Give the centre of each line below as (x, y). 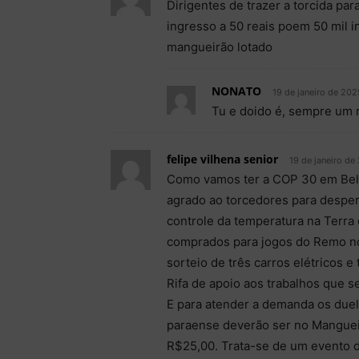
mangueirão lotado (220, 46)
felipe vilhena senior (222, 159)
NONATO (236, 91)
